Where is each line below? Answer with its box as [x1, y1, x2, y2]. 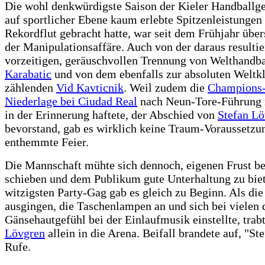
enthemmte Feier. [5, 135, 89, 149]
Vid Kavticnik [56, 81, 124, 95]
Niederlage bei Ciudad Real [5, 95, 137, 108]
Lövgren [5, 227, 45, 240]
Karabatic [5, 67, 51, 81]
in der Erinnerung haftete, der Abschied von [5, 108, 218, 122]
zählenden [5, 81, 56, 95]
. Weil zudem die [124, 81, 208, 95]
